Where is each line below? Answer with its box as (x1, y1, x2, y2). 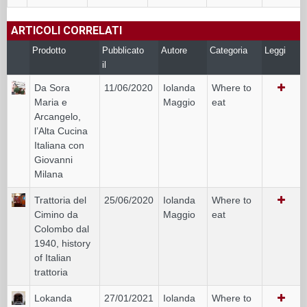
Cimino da (34, 208, 78, 220)
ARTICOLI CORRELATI (11, 23, 122, 37)
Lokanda (34, 292, 72, 304)
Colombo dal (34, 223, 89, 234)
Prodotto (32, 45, 66, 56)
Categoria (210, 45, 247, 56)
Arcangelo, (34, 110, 81, 122)
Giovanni (34, 153, 73, 165)
